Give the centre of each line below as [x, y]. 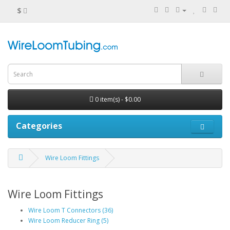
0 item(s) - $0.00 [118, 99]
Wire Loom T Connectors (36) [71, 210]
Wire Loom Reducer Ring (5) [68, 221]
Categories [39, 126]
